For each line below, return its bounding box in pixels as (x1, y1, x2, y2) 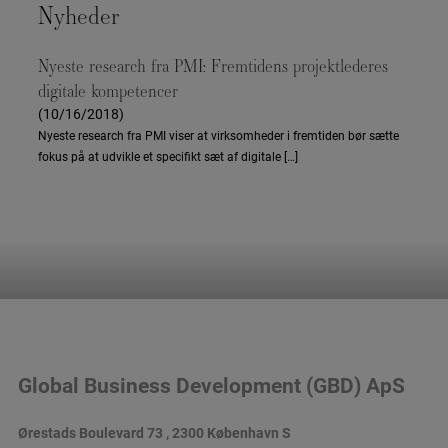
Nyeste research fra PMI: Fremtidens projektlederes (37, 53, 388, 79)
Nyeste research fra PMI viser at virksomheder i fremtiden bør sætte (37, 127, 399, 144)
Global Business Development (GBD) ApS (17, 370, 405, 399)
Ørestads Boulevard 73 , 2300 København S (17, 422, 291, 442)
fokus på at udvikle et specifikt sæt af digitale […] (37, 148, 298, 165)
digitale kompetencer (37, 78, 178, 104)
